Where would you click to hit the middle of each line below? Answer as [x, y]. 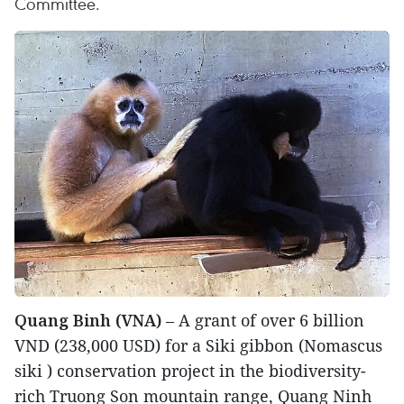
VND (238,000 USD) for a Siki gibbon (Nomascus [198, 346]
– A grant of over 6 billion [263, 321]
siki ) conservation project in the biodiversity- [190, 371]
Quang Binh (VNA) [88, 321]
